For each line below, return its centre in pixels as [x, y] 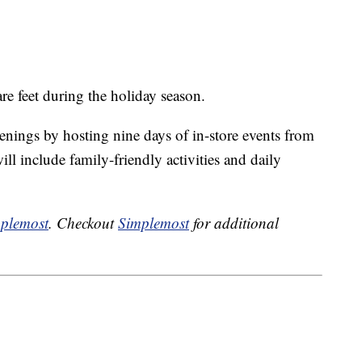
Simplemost [154, 223]
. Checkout [83, 223]
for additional [234, 223]
